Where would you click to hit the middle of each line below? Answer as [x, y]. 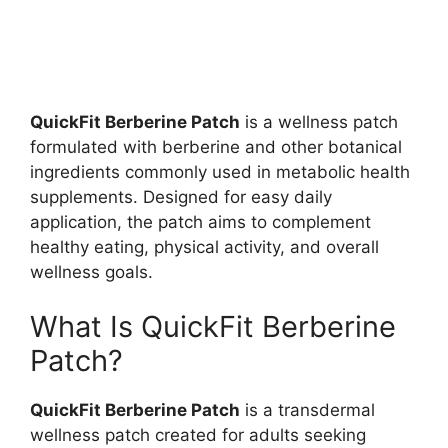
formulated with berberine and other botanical [216, 146]
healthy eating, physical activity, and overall [204, 246]
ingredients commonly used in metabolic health [220, 171]
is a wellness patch [319, 121]
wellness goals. [91, 271]
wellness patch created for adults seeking [198, 435]
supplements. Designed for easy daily [181, 196]
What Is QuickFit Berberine [213, 327]
